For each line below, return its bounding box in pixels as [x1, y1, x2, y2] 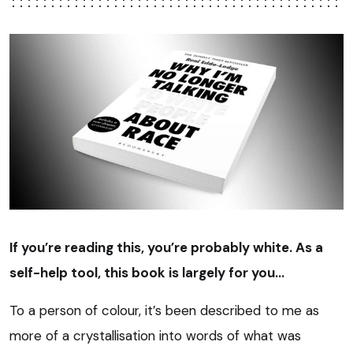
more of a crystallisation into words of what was [9, 326, 301, 344]
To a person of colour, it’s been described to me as [9, 301, 319, 319]
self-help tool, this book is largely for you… [9, 263, 284, 281]
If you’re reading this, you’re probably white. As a [9, 238, 323, 256]
